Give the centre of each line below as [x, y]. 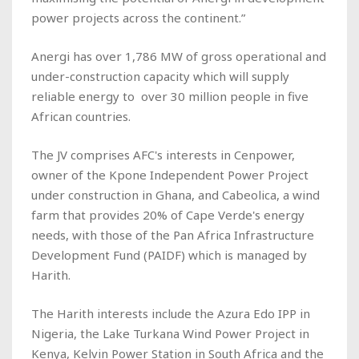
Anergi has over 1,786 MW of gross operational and [179, 56]
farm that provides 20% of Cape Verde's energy [168, 214]
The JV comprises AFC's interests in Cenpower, [163, 154]
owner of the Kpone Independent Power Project [170, 174]
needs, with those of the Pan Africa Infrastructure [173, 234]
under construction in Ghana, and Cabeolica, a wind [175, 194]
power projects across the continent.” [138, 17]
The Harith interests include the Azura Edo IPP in [171, 313]
